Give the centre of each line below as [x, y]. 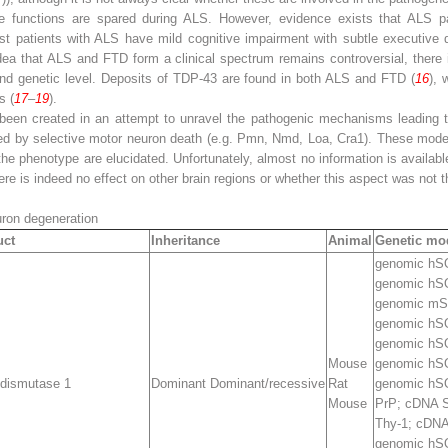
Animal [350, 240]
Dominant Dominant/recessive [238, 383]
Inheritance [185, 240]
